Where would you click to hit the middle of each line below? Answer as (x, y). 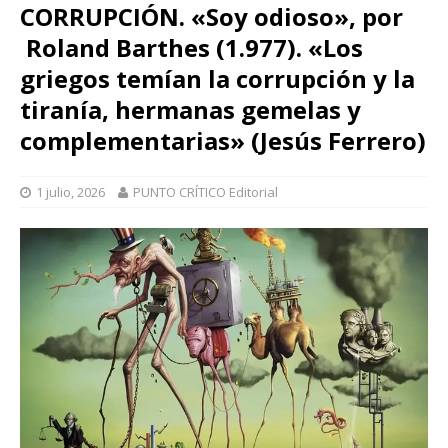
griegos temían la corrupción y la (217, 78)
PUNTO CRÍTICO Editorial (205, 192)
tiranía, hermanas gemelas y (190, 109)
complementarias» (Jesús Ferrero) (223, 140)
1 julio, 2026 (70, 192)
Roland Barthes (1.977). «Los (191, 47)
